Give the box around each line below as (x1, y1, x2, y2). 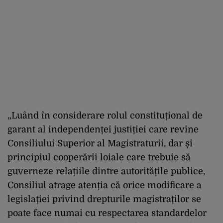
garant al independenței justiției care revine (7, 124, 199, 134)
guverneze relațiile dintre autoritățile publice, (7, 166, 205, 176)
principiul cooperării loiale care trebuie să (7, 152, 191, 162)
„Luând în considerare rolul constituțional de (7, 110, 203, 120)
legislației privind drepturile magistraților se (7, 194, 201, 204)
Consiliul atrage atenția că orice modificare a (7, 180, 202, 190)
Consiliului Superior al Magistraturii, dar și (7, 138, 193, 148)
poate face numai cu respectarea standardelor (7, 208, 207, 218)
